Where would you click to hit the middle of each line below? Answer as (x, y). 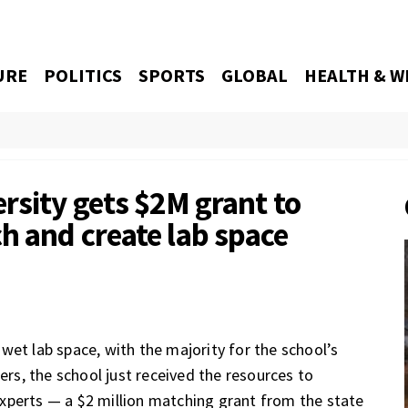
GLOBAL (255, 76)
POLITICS (83, 76)
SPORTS (172, 76)
